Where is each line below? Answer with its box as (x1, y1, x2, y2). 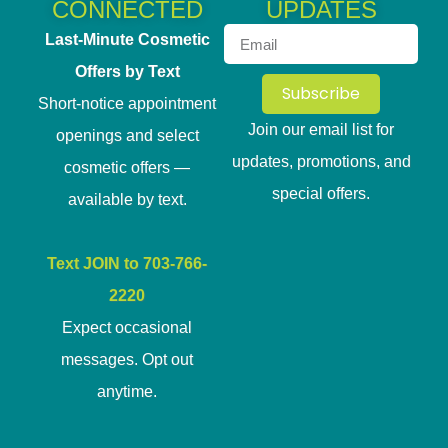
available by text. (67, 191, 187, 208)
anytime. (97, 383, 157, 400)
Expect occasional (62, 319, 192, 336)
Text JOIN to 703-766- (47, 255, 207, 272)
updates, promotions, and (231, 153, 411, 170)
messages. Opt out (61, 351, 193, 368)
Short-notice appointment (38, 95, 216, 112)
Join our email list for (248, 121, 394, 138)
